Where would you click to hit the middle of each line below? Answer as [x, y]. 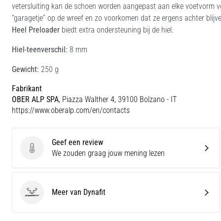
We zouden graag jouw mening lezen [108, 153]
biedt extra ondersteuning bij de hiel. [117, 30]
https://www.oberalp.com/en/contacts [71, 110]
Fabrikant [27, 89]
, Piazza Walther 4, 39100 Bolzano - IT [118, 99]
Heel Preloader [36, 30]
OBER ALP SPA [35, 99]
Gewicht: [25, 69]
